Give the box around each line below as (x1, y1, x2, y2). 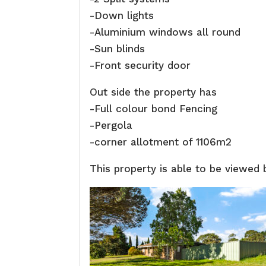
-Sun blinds (90, 43, 145, 55)
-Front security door (90, 59, 191, 72)
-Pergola (90, 119, 133, 132)
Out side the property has (90, 86, 217, 99)
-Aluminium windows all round (90, 26, 241, 39)
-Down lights (90, 9, 154, 22)
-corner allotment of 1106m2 (90, 136, 232, 148)
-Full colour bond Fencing (90, 103, 218, 115)
